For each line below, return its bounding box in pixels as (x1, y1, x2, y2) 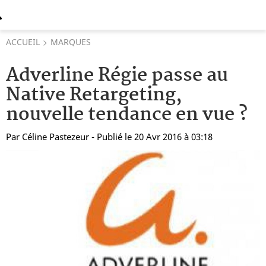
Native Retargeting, (6, 80, 182, 110)
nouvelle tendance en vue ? (6, 100, 248, 130)
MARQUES (50, 36, 91, 47)
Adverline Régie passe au (6, 61, 228, 91)
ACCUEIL (6, 36, 40, 47)
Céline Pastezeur (22, 131, 89, 142)
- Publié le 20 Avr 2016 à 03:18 (91, 131, 213, 142)
